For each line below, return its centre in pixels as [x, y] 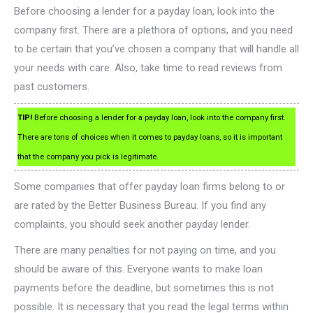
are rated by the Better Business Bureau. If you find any [140, 205]
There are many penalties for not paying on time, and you [145, 250]
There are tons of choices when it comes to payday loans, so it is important [150, 137]
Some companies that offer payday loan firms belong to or [150, 186]
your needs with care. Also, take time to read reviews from [148, 67]
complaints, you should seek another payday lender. [132, 224]
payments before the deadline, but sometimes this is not [144, 287]
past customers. [52, 86]
